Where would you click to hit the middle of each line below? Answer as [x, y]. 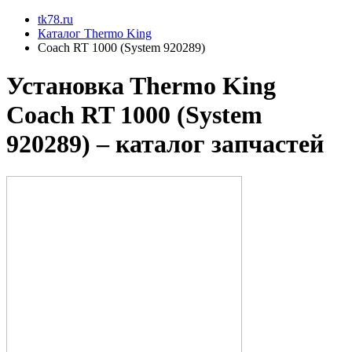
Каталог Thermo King [95, 33]
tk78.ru [55, 19]
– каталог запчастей [207, 144]
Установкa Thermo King [141, 86]
